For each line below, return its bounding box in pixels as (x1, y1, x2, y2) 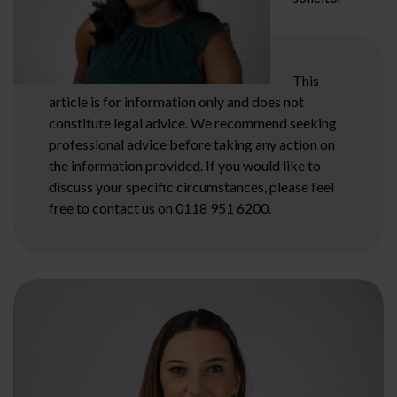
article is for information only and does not (49, 93, 304, 111)
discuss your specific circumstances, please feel (49, 178, 334, 196)
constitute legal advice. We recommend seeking (49, 114, 337, 132)
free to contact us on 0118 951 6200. (49, 199, 271, 217)
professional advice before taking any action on (49, 136, 335, 153)
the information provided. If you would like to (49, 157, 321, 175)
